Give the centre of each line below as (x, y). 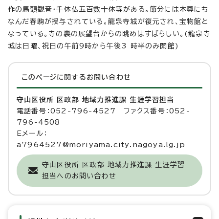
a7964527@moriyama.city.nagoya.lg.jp (101, 145)
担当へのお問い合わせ (79, 176)
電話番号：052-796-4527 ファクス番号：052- (103, 111)
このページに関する (54, 77)
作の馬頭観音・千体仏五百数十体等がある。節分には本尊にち (108, 10)
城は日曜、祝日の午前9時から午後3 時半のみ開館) (93, 46)
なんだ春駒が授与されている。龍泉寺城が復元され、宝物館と (108, 22)
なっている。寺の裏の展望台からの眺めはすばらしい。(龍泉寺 (109, 34)
